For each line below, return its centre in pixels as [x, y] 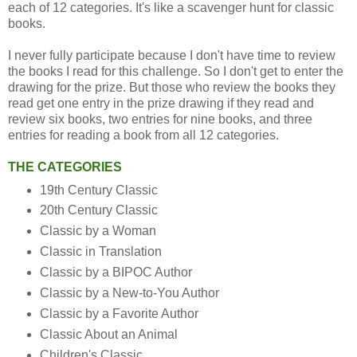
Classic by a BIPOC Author [116, 273]
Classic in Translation [100, 252]
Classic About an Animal [108, 335]
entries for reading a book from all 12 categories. [145, 135]
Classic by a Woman [98, 231]
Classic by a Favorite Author [119, 314]
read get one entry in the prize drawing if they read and [161, 103]
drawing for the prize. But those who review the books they [172, 87]
